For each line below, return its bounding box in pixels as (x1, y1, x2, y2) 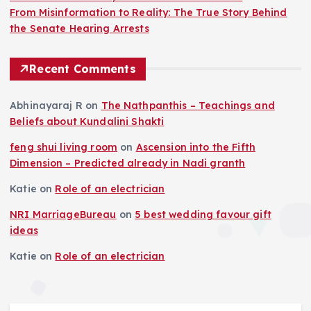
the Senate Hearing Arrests (10, 22, 149, 35)
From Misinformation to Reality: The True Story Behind (10, 6, 287, 19)
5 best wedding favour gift (135, 208, 271, 221)
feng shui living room (10, 140, 118, 153)
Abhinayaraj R (10, 99, 83, 112)
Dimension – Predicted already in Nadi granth (10, 156, 246, 169)
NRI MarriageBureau (10, 208, 117, 221)
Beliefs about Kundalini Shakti (10, 115, 165, 128)
